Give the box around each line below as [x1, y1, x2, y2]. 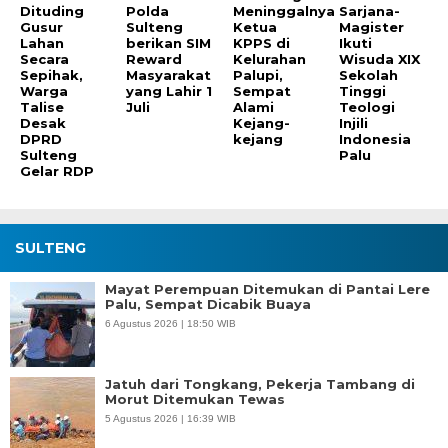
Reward [126, 51, 183, 68]
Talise [20, 99, 64, 116]
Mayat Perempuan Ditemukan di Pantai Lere [105, 281, 430, 298]
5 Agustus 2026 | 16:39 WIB [105, 413, 236, 425]
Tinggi [339, 83, 387, 100]
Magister [339, 19, 405, 36]
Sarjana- [339, 3, 401, 20]
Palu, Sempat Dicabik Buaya [105, 296, 311, 313]
